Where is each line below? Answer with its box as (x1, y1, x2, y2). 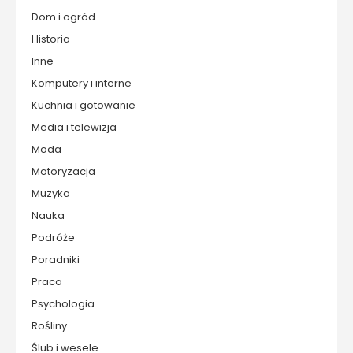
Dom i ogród (32, 9, 95, 24)
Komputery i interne (32, 76, 132, 91)
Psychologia (32, 296, 95, 311)
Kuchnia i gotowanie (32, 98, 136, 113)
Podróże (32, 230, 75, 245)
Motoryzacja (32, 164, 95, 179)
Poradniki (32, 252, 80, 267)
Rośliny (32, 318, 67, 333)
